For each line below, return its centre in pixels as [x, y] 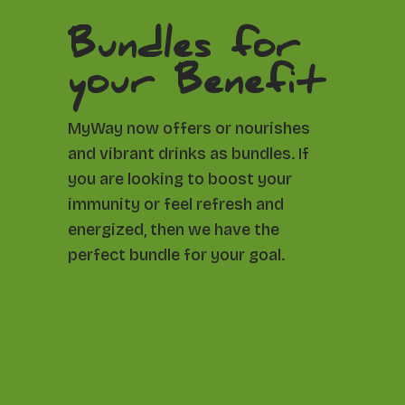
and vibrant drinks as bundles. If [188, 153]
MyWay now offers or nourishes [188, 128]
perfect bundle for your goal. [176, 254]
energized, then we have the [173, 229]
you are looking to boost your [179, 179]
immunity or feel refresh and [175, 204]
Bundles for [184, 50]
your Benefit [196, 86]
